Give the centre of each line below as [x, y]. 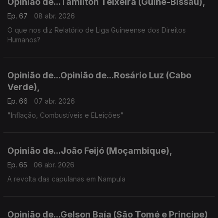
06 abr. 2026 [54, 165]
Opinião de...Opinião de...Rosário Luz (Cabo [99, 75]
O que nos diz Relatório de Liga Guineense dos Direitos [97, 30]
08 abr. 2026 [54, 16]
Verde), [24, 87]
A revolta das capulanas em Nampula [66, 179]
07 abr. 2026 [54, 101]
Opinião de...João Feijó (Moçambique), [90, 151]
